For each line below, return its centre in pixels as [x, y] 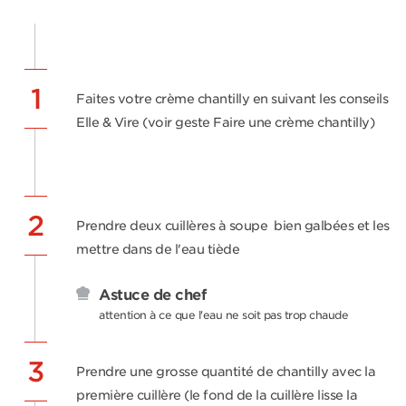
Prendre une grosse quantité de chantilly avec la [226, 372]
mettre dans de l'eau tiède [159, 249]
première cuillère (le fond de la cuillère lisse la [217, 395]
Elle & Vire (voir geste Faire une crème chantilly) [225, 122]
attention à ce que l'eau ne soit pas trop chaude [223, 315]
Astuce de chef [152, 295]
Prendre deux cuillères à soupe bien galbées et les [233, 226]
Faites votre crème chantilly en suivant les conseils [232, 99]
